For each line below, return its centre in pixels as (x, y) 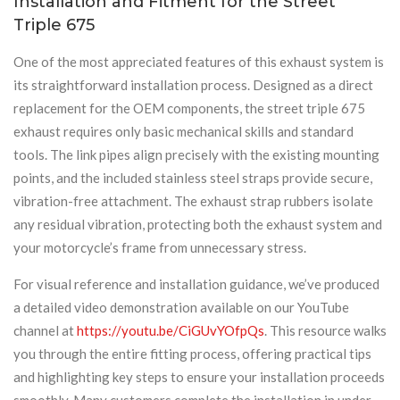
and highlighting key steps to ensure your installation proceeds (199, 376)
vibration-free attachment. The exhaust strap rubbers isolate (193, 200)
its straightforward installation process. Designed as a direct (193, 84)
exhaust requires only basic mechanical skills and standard (183, 131)
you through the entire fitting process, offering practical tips (192, 353)
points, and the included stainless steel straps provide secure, (193, 177)
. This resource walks (325, 330)
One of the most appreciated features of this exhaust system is (199, 61)
